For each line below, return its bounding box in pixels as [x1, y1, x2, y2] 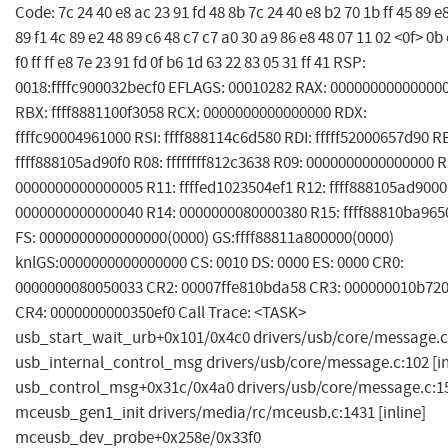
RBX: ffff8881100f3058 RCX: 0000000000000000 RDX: [15, 102, 367, 124]
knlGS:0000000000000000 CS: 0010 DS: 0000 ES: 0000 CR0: [15, 252, 404, 274]
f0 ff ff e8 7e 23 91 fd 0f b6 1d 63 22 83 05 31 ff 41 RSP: [15, 52, 366, 74]
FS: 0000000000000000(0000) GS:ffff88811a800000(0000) [15, 227, 394, 249]
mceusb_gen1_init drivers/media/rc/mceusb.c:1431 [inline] [15, 402, 426, 424]
